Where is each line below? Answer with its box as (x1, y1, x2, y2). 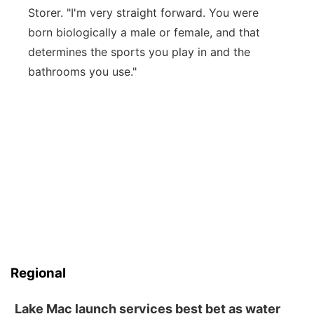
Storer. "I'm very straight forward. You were (28, 6, 259, 20)
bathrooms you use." (28, 64, 137, 78)
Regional (11, 265, 66, 281)
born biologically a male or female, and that (28, 25, 260, 39)
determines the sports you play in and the (28, 45, 250, 59)
